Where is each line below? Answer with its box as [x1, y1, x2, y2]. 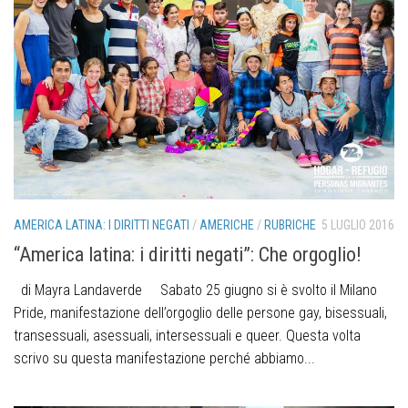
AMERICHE [199, 217, 254, 232]
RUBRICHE [264, 217, 316, 232]
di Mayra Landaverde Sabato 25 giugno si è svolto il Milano [14, 280, 377, 299]
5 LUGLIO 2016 [321, 217, 394, 232]
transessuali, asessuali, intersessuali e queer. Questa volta [14, 326, 361, 344]
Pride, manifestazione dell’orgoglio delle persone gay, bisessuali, [14, 303, 387, 321]
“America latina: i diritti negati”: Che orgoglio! [14, 242, 362, 266]
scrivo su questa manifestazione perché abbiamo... [14, 349, 315, 367]
